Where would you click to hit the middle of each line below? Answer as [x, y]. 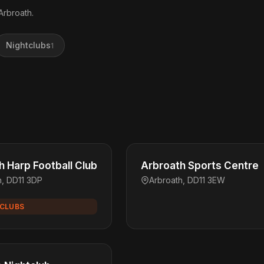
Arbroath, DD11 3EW [187, 180]
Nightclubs [28, 45]
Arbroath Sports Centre [200, 166]
